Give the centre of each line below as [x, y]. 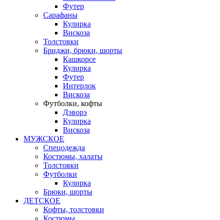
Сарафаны [60, 15]
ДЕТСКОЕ [42, 201]
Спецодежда [64, 148]
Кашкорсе [79, 59]
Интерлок [79, 86]
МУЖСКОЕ [44, 139]
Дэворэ [75, 112]
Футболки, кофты [73, 103]
